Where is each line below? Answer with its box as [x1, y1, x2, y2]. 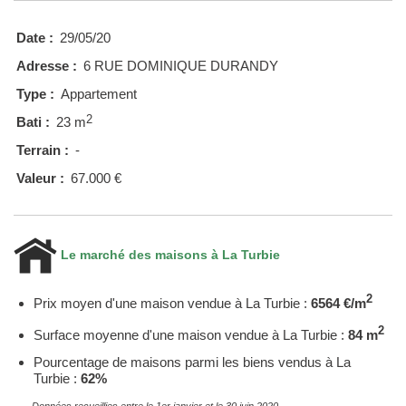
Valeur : [16, 169, 64, 186]
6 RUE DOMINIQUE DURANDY [83, 57, 278, 73]
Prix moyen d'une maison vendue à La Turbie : [34, 295, 311, 311]
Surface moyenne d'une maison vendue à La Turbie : [34, 326, 348, 343]
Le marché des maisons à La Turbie [57, 246, 280, 262]
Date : [16, 29, 53, 45]
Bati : [16, 113, 50, 130]
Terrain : [16, 141, 69, 158]
